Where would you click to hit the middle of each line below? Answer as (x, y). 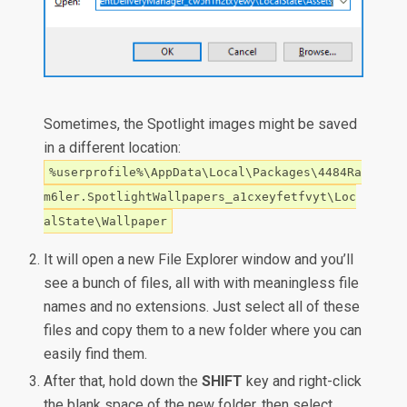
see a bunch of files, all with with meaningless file (202, 283)
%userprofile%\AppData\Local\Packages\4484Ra (206, 173)
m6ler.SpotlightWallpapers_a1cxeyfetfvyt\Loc (200, 197)
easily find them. (96, 354)
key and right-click (303, 382)
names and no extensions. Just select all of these (202, 307)
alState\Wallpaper (106, 222)
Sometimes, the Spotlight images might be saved (201, 124)
